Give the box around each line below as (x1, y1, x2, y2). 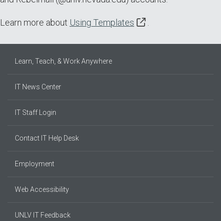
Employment (15, 160, 54, 168)
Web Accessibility (15, 185, 69, 193)
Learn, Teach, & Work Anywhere (15, 57, 112, 65)
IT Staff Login (15, 109, 56, 116)
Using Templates (70, 17, 134, 28)
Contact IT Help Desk (15, 134, 79, 142)
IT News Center (15, 83, 61, 91)
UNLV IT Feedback (15, 211, 71, 219)
